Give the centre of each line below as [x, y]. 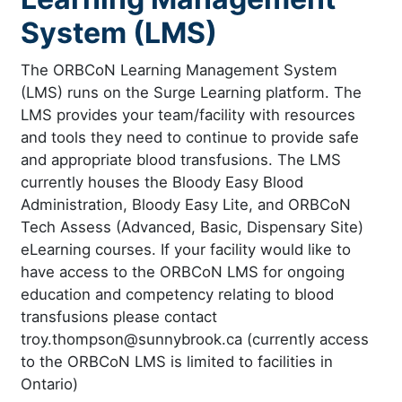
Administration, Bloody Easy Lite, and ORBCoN [186, 204]
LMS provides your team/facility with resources [188, 114]
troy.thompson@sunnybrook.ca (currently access [195, 339]
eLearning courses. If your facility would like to [186, 249]
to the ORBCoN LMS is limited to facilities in [177, 361]
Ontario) [49, 384]
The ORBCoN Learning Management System [179, 70]
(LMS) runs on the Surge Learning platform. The [191, 92]
